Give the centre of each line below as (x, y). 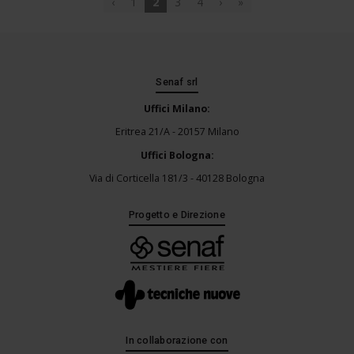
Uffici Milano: (177, 108)
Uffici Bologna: (177, 155)
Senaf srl (177, 82)
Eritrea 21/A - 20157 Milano (177, 132)
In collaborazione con (177, 340)
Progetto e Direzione (177, 215)
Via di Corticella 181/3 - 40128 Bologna (177, 179)
